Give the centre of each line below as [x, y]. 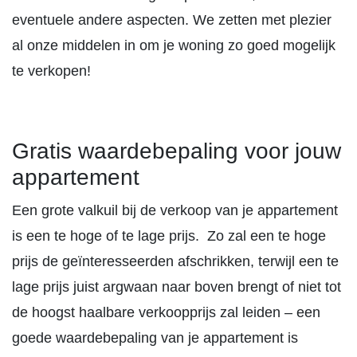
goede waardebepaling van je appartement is [155, 338]
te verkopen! [51, 71]
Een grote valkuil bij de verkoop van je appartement [175, 210]
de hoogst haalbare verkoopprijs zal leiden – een [166, 312]
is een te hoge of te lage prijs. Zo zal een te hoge [169, 236]
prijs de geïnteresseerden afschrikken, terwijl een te [175, 261]
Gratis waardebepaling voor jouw [177, 151]
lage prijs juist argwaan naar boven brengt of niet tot [177, 287]
